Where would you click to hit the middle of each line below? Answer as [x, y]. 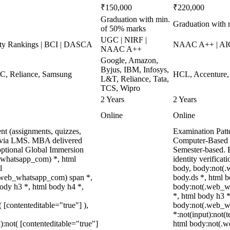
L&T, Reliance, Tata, [135, 79]
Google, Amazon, [129, 60]
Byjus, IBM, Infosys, [135, 70]
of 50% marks [123, 28]
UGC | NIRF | [124, 40]
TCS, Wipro [120, 88]
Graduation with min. [135, 19]
